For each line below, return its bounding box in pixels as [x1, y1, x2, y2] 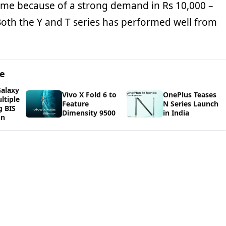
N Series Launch [163, 99, 219, 109]
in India [163, 108, 190, 118]
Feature [62, 99, 89, 109]
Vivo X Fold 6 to [62, 90, 117, 100]
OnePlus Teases [163, 90, 217, 100]
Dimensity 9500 [62, 108, 116, 118]
